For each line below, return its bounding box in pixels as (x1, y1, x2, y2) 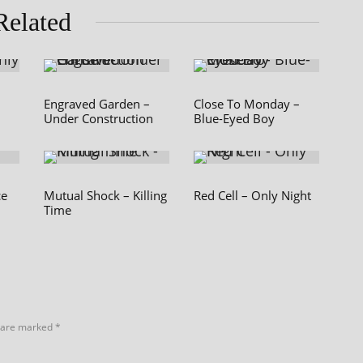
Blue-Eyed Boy (194, 110, 275, 126)
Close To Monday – (194, 96, 300, 112)
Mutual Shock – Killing (44, 187, 167, 203)
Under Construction (44, 110, 153, 126)
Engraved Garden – (44, 96, 150, 112)
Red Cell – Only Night (194, 187, 311, 203)
